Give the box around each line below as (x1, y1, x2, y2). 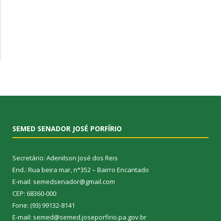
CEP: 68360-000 (12, 189, 56, 198)
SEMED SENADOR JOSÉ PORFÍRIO (12, 124, 122, 134)
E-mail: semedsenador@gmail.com (12, 177, 115, 186)
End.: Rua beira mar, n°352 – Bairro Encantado (12, 165, 149, 175)
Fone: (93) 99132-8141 (12, 201, 75, 210)
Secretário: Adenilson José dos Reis (12, 153, 118, 163)
